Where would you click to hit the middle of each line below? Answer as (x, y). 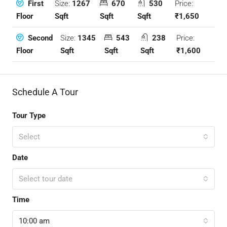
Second (39, 38)
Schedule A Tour (45, 92)
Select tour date (46, 179)
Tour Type (29, 116)
